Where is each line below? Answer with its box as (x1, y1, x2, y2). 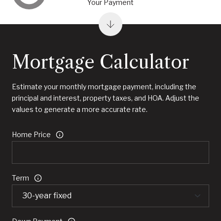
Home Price (12, 130, 51, 139)
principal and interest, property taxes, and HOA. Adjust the (12, 94, 199, 103)
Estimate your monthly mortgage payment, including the (12, 82, 196, 91)
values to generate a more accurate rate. (12, 105, 147, 114)
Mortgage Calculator (12, 51, 189, 74)
